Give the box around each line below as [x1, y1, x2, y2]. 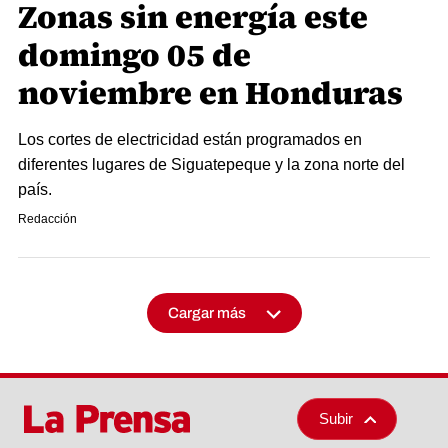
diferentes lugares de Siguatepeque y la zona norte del [18, 156, 405, 173]
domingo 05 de [18, 33, 251, 77]
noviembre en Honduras [18, 71, 403, 115]
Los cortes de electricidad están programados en [18, 131, 362, 148]
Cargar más [167, 305, 246, 321]
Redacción [18, 212, 77, 226]
